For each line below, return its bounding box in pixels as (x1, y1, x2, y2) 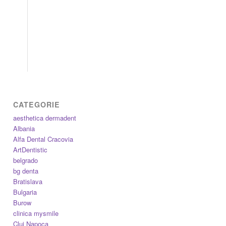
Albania (13, 124, 35, 134)
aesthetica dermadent (13, 113, 77, 123)
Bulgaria (13, 187, 37, 197)
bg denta (13, 166, 39, 176)
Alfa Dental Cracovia (13, 134, 74, 144)
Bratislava (13, 177, 43, 187)
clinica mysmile (13, 208, 59, 218)
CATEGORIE (13, 99, 61, 110)
